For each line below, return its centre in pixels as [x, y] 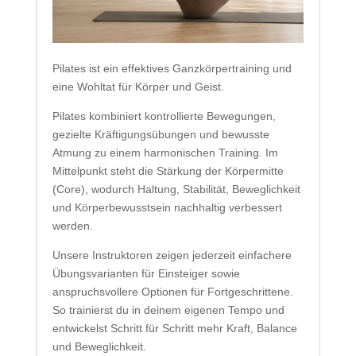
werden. [72, 226]
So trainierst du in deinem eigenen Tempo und [168, 310]
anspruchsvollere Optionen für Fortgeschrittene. [172, 292]
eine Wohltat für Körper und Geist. [139, 87]
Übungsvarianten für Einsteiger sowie [146, 274]
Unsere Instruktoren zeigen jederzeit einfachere [172, 255]
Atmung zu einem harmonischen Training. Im [165, 153]
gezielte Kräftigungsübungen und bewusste [161, 135]
